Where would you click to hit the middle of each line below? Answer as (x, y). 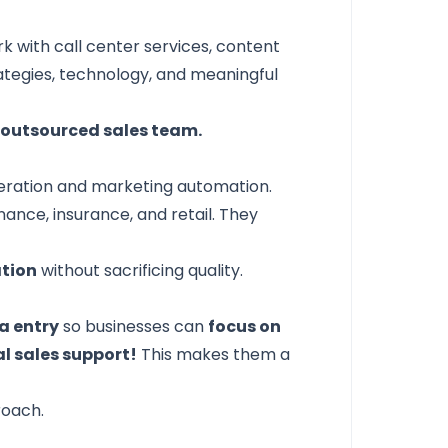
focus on (245, 326)
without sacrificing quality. (140, 270)
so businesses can (134, 326)
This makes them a (214, 354)
